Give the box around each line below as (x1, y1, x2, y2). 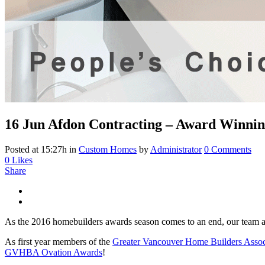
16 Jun (5, 116, 45, 132)
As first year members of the (5, 236, 112, 247)
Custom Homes (79, 144, 137, 154)
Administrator (150, 144, 202, 154)
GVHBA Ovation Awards (5, 247, 102, 257)
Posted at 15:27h (5, 144, 67, 154)
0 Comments (204, 144, 251, 154)
